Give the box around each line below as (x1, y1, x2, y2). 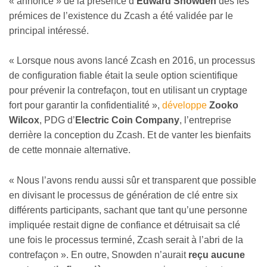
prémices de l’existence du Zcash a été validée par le (9, 10, 233, 21)
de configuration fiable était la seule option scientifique (9, 70, 238, 81)
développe (162, 100, 207, 111)
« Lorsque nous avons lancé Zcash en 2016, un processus (9, 55, 255, 66)
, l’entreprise (179, 115, 231, 126)
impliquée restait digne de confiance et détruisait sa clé (9, 220, 240, 231)
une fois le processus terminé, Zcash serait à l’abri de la (9, 235, 243, 246)
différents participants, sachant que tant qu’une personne (9, 205, 247, 216)
